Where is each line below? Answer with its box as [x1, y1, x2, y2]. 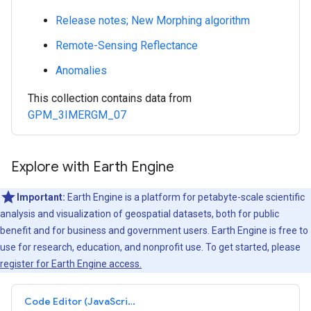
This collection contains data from [28, 92, 192, 105]
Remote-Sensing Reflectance [56, 39, 198, 52]
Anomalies [56, 64, 107, 77]
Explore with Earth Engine [11, 158, 174, 176]
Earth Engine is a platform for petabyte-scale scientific [67, 192, 305, 203]
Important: [17, 192, 67, 203]
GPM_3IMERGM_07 [28, 108, 126, 121]
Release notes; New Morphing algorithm [56, 14, 250, 27]
